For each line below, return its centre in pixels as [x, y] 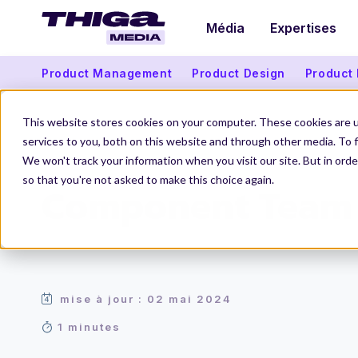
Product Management [107, 73]
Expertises [303, 28]
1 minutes [89, 327]
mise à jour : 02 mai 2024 [146, 299]
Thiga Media [75, 161]
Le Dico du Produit [173, 161]
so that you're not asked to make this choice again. [148, 179]
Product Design [239, 73]
